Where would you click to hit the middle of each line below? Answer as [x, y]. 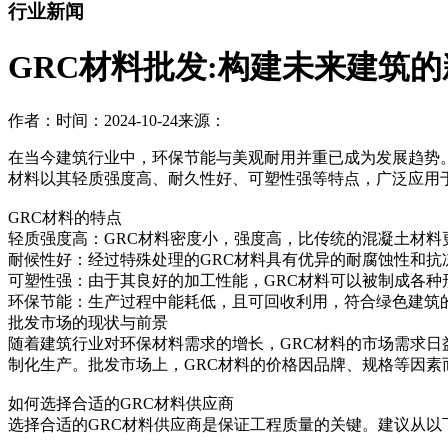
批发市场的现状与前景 [88, 323]
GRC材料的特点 [65, 218]
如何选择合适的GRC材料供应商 [121, 404]
